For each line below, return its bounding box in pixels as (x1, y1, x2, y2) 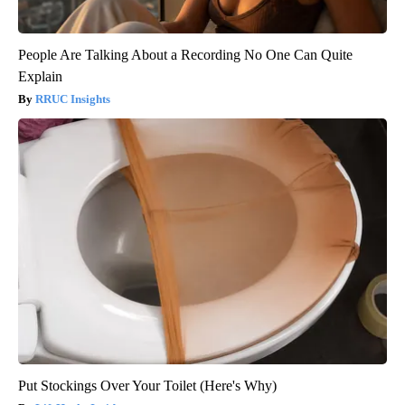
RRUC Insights (35, 91, 110, 106)
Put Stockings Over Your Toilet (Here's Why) (18, 377, 277, 393)
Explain (18, 68, 62, 84)
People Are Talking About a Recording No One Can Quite (18, 46, 353, 62)
